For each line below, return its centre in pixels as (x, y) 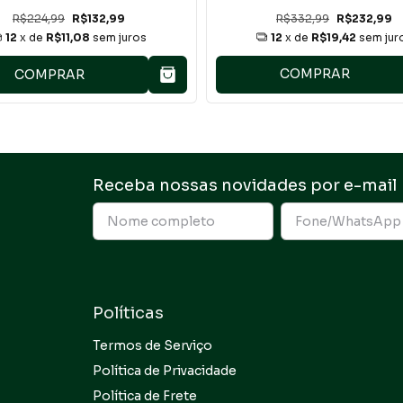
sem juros (120, 37)
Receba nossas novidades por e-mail (244, 186)
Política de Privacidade (165, 370)
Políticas (128, 313)
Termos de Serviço (152, 345)
